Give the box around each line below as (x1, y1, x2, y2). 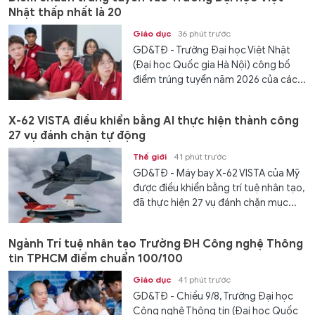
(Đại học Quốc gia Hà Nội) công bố (133, 58, 291, 71)
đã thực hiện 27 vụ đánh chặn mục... (133, 196, 297, 209)
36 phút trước (178, 27, 231, 39)
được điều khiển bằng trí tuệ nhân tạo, (133, 181, 305, 194)
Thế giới (133, 150, 167, 162)
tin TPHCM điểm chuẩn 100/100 (8, 252, 183, 266)
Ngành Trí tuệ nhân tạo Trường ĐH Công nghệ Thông (8, 237, 303, 252)
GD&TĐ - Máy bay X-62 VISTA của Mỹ (133, 167, 300, 179)
